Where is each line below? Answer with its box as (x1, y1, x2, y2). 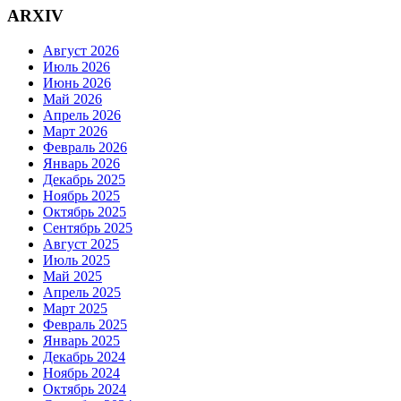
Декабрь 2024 (43, 348, 125, 364)
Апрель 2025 (43, 284, 121, 300)
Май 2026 (43, 90, 102, 107)
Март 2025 (43, 300, 107, 316)
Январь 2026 (43, 155, 120, 171)
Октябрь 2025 (43, 203, 126, 219)
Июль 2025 (43, 252, 110, 268)
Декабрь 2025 (43, 171, 125, 187)
